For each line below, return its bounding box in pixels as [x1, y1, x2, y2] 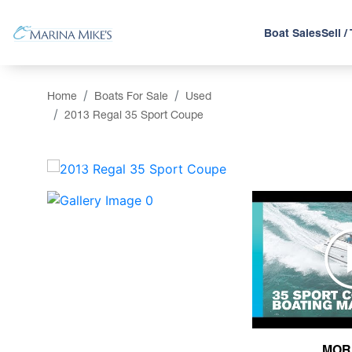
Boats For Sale [94, 89, 168, 102]
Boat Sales [264, 25, 322, 40]
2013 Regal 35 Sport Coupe [64, 108, 203, 121]
